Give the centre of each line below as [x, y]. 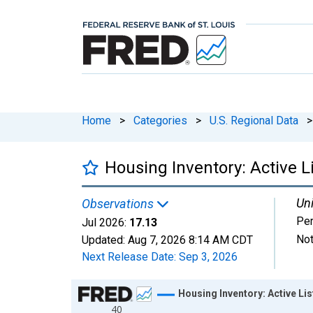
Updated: [105, 240]
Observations [119, 203]
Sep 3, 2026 [208, 256]
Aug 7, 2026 [157, 240]
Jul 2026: [104, 222]
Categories [160, 120]
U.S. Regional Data [254, 120]
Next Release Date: [130, 256]
